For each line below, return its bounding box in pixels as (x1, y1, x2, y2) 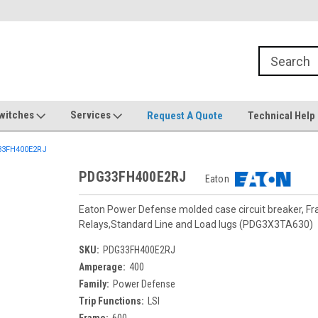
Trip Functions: (79, 295, 144, 307)
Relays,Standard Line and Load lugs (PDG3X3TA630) (79, 219, 313, 230)
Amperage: (79, 261, 126, 273)
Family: (79, 278, 109, 290)
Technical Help (248, 109, 315, 122)
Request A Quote (147, 109, 223, 122)
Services (70, 109, 113, 121)
